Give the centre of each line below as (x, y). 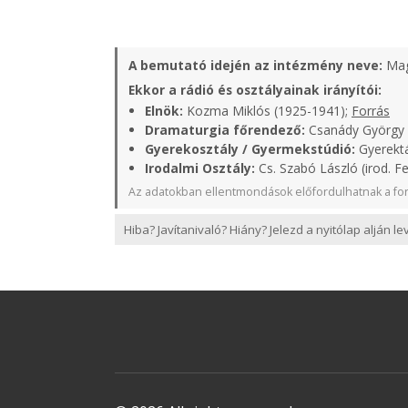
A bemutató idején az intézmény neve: (255, 65)
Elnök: (164, 111)
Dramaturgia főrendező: (225, 130)
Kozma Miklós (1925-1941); (267, 111)
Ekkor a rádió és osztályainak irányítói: (255, 90)
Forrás (371, 111)
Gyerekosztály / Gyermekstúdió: (250, 149)
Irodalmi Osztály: (200, 168)
